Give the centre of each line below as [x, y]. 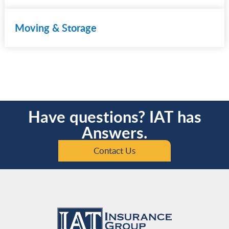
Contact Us [114, 150]
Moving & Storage [55, 28]
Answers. [114, 132]
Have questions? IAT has [114, 116]
